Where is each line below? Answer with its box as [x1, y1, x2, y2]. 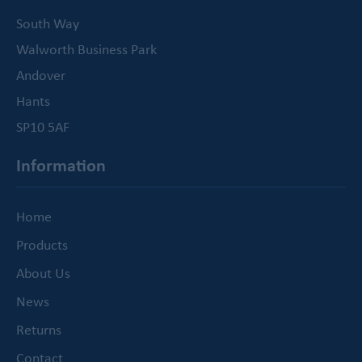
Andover [16, 65, 65, 85]
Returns [16, 320, 61, 339]
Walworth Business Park [16, 40, 157, 59]
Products [16, 235, 68, 255]
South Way [16, 14, 79, 33]
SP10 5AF [16, 117, 69, 137]
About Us [16, 263, 70, 283]
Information [16, 153, 106, 178]
